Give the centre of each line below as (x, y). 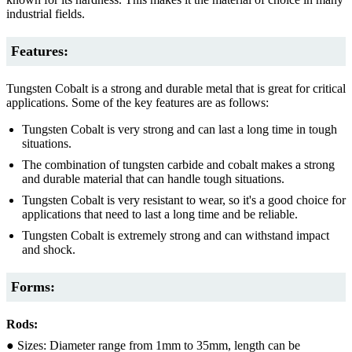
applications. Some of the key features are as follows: (137, 102)
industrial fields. (46, 13)
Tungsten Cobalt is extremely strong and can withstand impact (176, 235)
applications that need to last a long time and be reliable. (160, 214)
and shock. (49, 249)
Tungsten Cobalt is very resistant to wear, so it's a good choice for (184, 200)
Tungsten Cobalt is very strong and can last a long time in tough (180, 129)
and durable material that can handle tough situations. (153, 178)
